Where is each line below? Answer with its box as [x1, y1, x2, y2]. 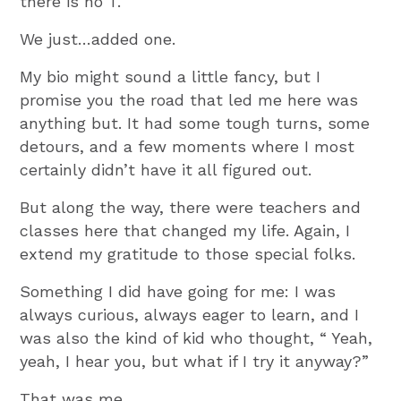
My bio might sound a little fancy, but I [20, 66, 321, 86]
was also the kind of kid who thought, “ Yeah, [20, 328, 373, 347]
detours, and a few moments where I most [20, 136, 355, 156]
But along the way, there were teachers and [20, 197, 362, 217]
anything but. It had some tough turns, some [20, 113, 371, 132]
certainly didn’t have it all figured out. [20, 159, 312, 179]
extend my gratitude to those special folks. [20, 243, 356, 263]
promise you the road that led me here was [20, 90, 359, 109]
